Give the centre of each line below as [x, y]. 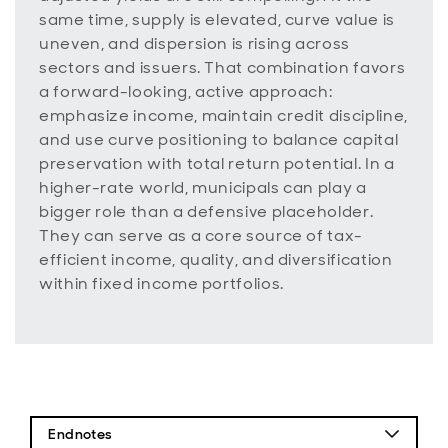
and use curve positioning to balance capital [219, 139]
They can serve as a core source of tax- [201, 235]
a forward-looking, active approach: [186, 91]
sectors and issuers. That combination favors [222, 67]
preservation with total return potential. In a [217, 163]
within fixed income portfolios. [161, 283]
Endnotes [80, 434]
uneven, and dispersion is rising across [194, 43]
